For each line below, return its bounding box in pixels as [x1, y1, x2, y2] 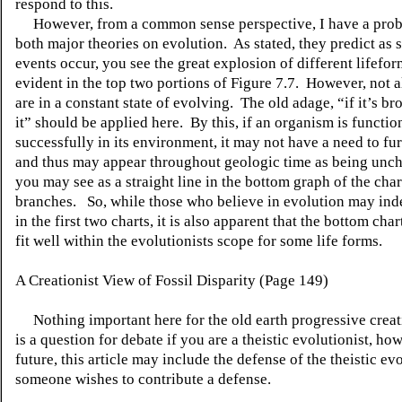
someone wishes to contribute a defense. [15, 371, 271, 388]
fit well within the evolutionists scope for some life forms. [15, 232, 382, 249]
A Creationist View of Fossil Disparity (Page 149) [15, 272, 328, 289]
